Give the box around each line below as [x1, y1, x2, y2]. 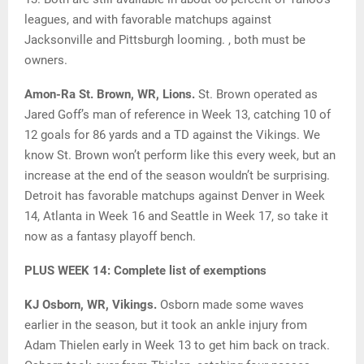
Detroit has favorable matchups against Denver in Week [24, 188, 325, 204]
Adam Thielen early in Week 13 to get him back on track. [24, 338, 330, 353]
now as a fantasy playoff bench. [24, 229, 196, 245]
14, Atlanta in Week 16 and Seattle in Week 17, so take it [24, 209, 328, 224]
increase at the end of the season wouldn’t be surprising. [24, 168, 330, 184]
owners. [24, 53, 67, 68]
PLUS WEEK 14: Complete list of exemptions [24, 263, 266, 279]
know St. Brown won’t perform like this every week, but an [24, 148, 336, 163]
